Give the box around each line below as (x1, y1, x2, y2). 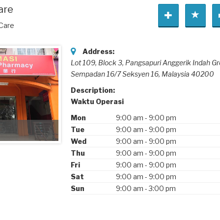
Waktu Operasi (71, 97, 124, 106)
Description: (71, 85, 115, 94)
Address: (82, 47, 114, 55)
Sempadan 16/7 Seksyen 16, (71, 69, 162, 78)
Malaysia (162, 69, 190, 78)
